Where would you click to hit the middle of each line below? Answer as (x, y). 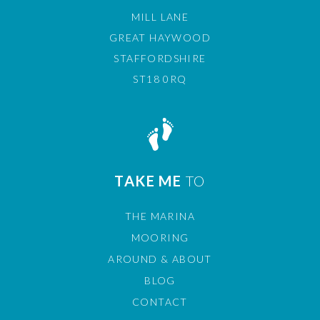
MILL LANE (160, 17)
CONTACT (160, 302)
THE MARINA (160, 216)
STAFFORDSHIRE (160, 58)
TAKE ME (150, 181)
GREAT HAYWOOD (160, 37)
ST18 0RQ (160, 79)
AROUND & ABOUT (160, 259)
